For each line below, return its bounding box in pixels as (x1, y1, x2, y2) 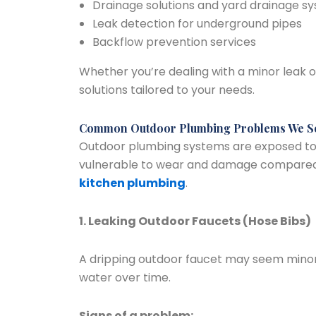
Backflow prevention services (92, 34, 257, 50)
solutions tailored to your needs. (79, 82, 255, 98)
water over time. (79, 269, 171, 286)
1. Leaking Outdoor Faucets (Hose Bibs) (79, 213, 311, 229)
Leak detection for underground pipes (92, 16, 303, 32)
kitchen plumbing (79, 175, 186, 191)
